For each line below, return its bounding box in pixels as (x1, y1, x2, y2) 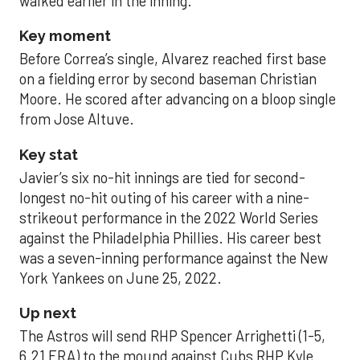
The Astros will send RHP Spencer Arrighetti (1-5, (19, 326, 325, 345)
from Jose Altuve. (19, 110, 134, 129)
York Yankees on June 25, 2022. (19, 268, 222, 287)
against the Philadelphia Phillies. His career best (19, 228, 321, 247)
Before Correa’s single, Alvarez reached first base (19, 50, 326, 68)
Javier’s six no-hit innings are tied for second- (19, 168, 305, 186)
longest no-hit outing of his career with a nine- (19, 188, 309, 207)
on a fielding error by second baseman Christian (19, 70, 317, 88)
